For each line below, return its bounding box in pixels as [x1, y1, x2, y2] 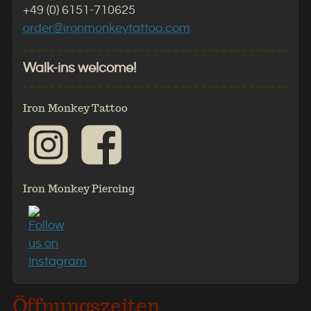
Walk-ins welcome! [22, 60, 136, 76]
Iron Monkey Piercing [22, 182, 135, 196]
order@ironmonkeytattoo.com [22, 22, 190, 35]
